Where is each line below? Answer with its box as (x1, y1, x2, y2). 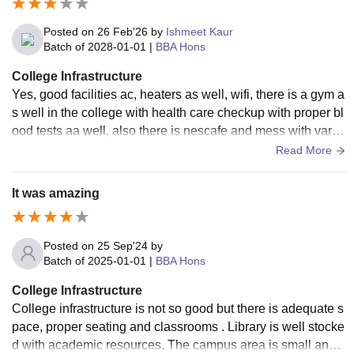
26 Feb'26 (97, 24, 148, 38)
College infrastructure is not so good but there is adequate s (12, 301, 344, 315)
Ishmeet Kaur (166, 24, 233, 38)
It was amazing (12, 186, 100, 200)
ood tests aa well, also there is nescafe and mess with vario (12, 123, 342, 137)
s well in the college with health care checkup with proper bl (12, 105, 344, 119)
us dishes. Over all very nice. (12, 141, 172, 156)
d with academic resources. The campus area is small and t (12, 337, 342, 352)
